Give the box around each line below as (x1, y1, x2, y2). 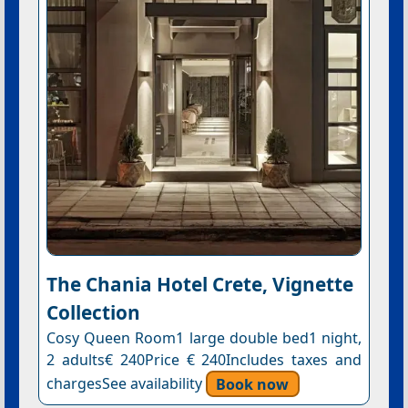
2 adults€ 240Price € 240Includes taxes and (46, 349, 362, 370)
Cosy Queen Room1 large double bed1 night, (46, 327, 362, 348)
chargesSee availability (46, 373, 206, 394)
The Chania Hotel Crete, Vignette (46, 270, 353, 297)
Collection (46, 299, 140, 325)
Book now (216, 373, 290, 394)
